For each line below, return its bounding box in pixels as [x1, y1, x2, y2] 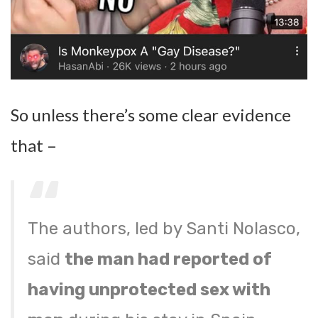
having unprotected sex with [28, 280, 271, 300]
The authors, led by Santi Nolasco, [28, 219, 301, 239]
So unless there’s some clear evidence [11, 104, 291, 126]
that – [11, 135, 57, 156]
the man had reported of [65, 249, 273, 270]
